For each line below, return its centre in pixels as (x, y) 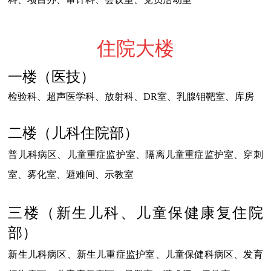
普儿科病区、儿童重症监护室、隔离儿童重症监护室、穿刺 (135, 155)
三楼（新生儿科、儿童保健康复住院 (135, 213)
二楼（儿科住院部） (73, 133)
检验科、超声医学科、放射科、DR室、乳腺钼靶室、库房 (131, 97)
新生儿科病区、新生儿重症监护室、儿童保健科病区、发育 (135, 255)
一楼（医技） (52, 77)
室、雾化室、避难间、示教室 (71, 175)
